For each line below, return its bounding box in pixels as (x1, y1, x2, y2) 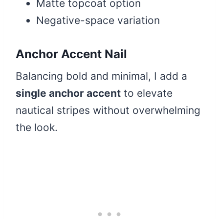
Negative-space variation (36, 14, 160, 27)
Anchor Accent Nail (16, 47, 127, 62)
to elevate (121, 87, 173, 100)
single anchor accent (16, 87, 121, 100)
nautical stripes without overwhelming (16, 104, 200, 117)
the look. (16, 121, 58, 134)
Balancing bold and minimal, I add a (16, 70, 187, 83)
